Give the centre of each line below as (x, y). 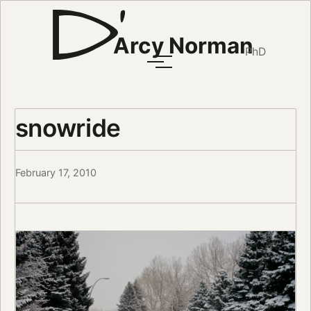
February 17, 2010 (56, 173)
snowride (68, 127)
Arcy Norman (183, 46)
